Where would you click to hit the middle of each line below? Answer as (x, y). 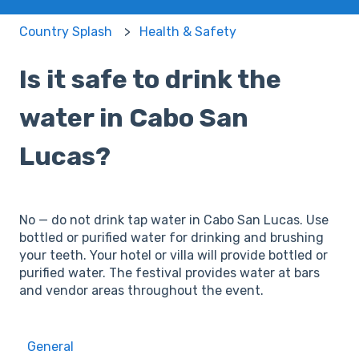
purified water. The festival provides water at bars (169, 272)
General (50, 347)
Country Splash (66, 31)
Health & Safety (188, 31)
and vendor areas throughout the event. (141, 290)
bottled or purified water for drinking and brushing (171, 237)
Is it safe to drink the (150, 80)
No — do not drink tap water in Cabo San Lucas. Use (174, 220)
